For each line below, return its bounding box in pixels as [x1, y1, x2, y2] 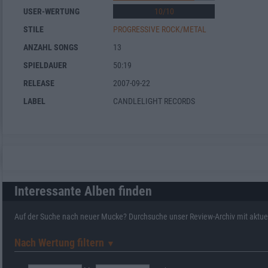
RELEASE [23, 78, 54, 88]
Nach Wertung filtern [14, 236, 106, 249]
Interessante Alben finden [14, 183, 152, 199]
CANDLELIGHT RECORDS [113, 96, 195, 106]
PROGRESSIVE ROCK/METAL [113, 24, 206, 34]
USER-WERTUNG [23, 6, 80, 16]
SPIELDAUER [23, 60, 67, 70]
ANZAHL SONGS [23, 42, 78, 52]
